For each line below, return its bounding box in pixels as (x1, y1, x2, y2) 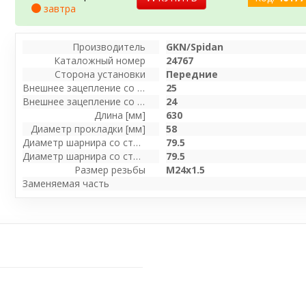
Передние (166, 68, 219, 81)
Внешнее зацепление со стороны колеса (137, 81, 145, 94)
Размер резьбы (74, 163, 146, 176)
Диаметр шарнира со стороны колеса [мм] (133, 136, 141, 149)
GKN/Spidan (166, 40, 224, 53)
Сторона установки (55, 68, 146, 81)
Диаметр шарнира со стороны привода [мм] (133, 150, 141, 163)
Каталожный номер (54, 54, 146, 67)
